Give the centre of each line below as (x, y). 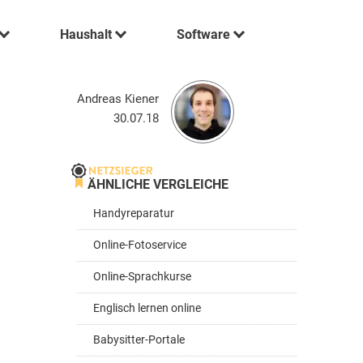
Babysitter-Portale (139, 340)
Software (204, 34)
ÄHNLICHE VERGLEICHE (158, 184)
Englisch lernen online (147, 308)
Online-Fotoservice (140, 245)
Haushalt (86, 34)
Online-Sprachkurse (142, 277)
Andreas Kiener (118, 98)
